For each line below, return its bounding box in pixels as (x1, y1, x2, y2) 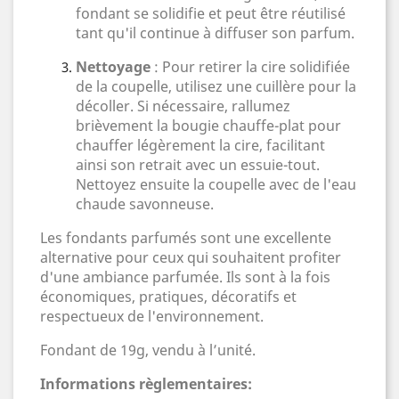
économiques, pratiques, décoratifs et (40, 287, 297, 306)
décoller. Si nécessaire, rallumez (76, 96, 290, 116)
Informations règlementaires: (40, 374, 252, 394)
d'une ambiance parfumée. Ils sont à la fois (40, 267, 330, 287)
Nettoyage (76, 57, 151, 77)
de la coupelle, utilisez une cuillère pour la (76, 77, 356, 96)
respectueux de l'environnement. (40, 306, 264, 326)
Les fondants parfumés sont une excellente (40, 228, 331, 248)
